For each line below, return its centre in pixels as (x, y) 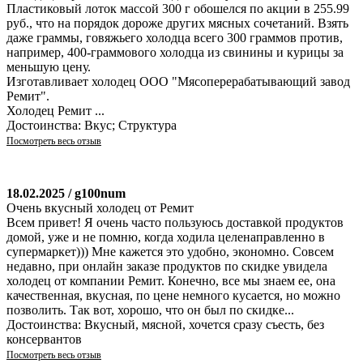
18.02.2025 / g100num (66, 193)
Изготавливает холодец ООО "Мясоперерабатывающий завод (178, 81)
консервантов (44, 339)
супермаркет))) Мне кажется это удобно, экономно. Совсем (170, 251)
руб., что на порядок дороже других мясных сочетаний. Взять (177, 23)
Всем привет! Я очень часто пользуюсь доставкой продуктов (175, 222)
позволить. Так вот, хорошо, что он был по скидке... (150, 310)
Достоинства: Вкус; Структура (92, 125)
